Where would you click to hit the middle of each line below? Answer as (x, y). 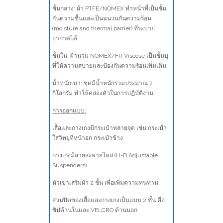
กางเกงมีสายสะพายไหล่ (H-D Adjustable (105, 156)
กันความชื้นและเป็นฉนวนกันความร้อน (102, 19)
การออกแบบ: (69, 111)
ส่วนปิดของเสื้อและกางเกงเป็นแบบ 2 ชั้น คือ (109, 200)
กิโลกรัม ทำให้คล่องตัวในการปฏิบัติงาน (103, 93)
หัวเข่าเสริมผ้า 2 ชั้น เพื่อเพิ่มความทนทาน (105, 183)
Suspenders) (69, 166)
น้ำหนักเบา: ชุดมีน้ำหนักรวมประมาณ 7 (102, 83)
